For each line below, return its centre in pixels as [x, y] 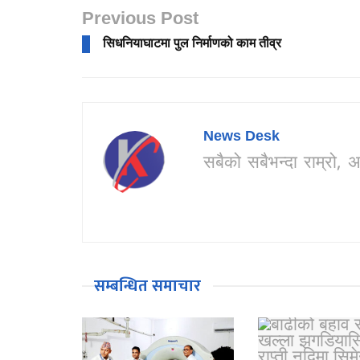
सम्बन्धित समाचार [147, 286]
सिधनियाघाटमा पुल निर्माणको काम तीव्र [192, 44]
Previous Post [140, 20]
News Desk [241, 137]
